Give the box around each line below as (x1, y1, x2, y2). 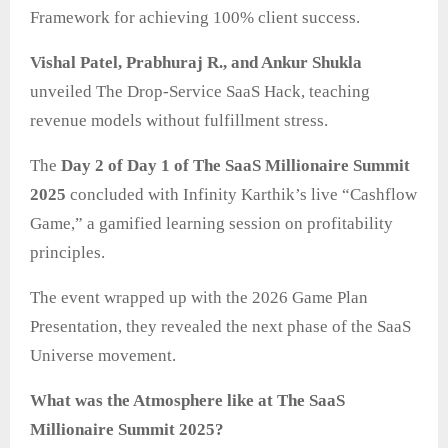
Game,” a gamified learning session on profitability (30, 214, 393, 234)
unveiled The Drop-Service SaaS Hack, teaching (30, 82, 370, 102)
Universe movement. (30, 346, 176, 366)
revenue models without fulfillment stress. (30, 111, 328, 131)
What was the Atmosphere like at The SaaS (30, 391, 345, 411)
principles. (30, 243, 105, 263)
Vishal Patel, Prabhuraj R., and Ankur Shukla (30, 53, 362, 73)
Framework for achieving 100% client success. (30, 8, 360, 28)
